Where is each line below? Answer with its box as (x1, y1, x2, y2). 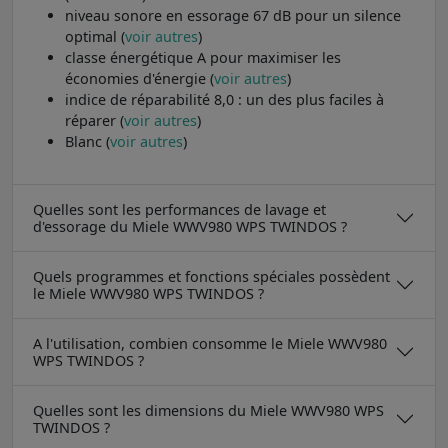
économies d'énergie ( (65, 68, 214, 88)
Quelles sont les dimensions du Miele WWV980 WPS (33, 400, 384, 420)
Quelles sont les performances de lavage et (33, 199, 326, 219)
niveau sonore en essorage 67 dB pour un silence (65, 5, 401, 25)
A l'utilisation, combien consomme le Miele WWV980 (33, 333, 387, 353)
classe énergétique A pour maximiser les (65, 47, 341, 67)
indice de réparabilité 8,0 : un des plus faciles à (65, 89, 384, 109)
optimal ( (65, 26, 125, 46)
